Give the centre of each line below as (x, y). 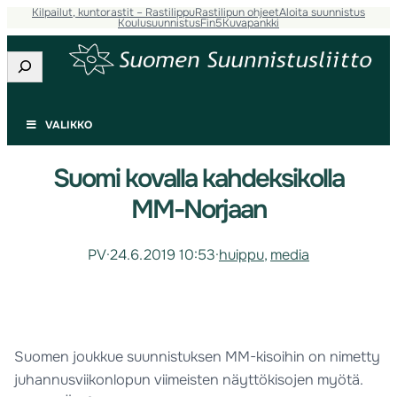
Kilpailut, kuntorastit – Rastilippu (113, 12)
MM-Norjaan (198, 210)
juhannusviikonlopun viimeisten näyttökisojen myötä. (189, 380)
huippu (241, 254)
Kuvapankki (251, 23)
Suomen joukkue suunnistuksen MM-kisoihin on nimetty (198, 357)
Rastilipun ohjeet (237, 12)
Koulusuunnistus (159, 23)
